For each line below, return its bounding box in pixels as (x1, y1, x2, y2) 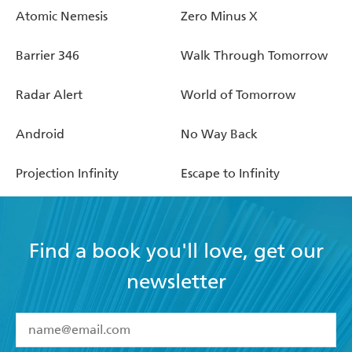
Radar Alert (16, 86, 82, 102)
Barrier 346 (16, 47, 79, 63)
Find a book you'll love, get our (28, 238, 324, 263)
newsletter (126, 269, 226, 294)
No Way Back (181, 126, 258, 141)
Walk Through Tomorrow (181, 47, 328, 63)
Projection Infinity (16, 165, 119, 181)
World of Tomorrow (181, 86, 295, 102)
